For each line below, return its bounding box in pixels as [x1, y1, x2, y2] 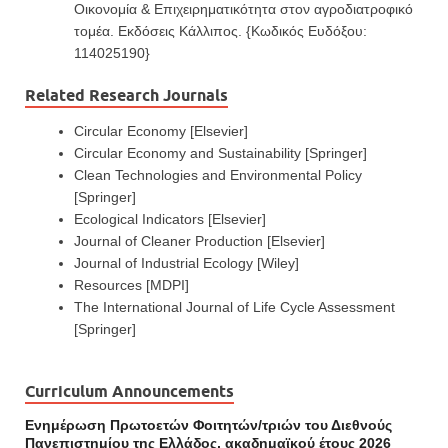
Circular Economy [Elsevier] [74, 123, 248, 140]
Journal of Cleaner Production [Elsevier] [74, 233, 325, 250]
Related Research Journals [25, 86, 228, 106]
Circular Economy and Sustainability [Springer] [74, 145, 367, 162]
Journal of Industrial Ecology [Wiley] [74, 255, 299, 272]
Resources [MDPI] [74, 277, 193, 294]
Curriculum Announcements [25, 382, 234, 402]
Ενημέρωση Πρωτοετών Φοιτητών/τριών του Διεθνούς [25, 417, 392, 434]
